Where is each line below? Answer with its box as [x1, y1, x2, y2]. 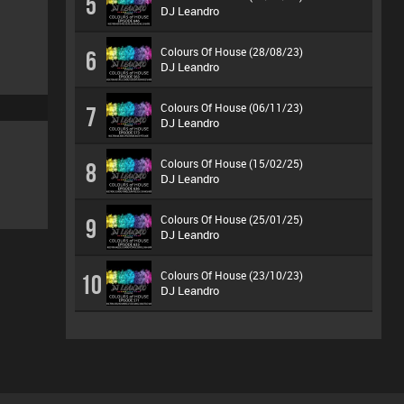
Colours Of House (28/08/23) [161, 44, 303, 59]
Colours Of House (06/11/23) [161, 100, 303, 115]
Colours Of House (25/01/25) [161, 212, 303, 226]
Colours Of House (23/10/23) [161, 268, 303, 282]
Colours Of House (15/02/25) [161, 156, 303, 170]
